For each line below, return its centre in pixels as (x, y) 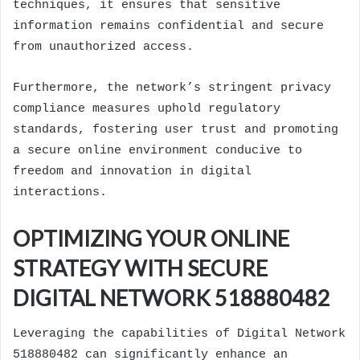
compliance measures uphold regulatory (147, 109)
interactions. (60, 193)
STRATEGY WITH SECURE (140, 268)
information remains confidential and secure (168, 27)
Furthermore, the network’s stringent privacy (172, 88)
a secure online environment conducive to (157, 151)
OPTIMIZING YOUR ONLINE (151, 239)
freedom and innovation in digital (132, 172)
